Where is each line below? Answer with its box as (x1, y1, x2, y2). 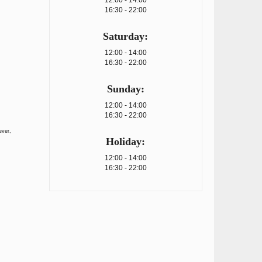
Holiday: (106, 136, 146, 147)
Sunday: (106, 83, 144, 95)
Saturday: (103, 30, 149, 42)
